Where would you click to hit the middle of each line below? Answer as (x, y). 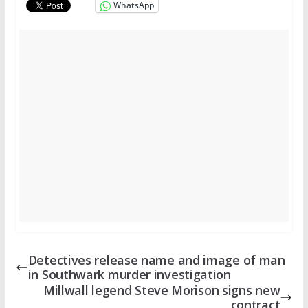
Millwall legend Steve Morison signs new (162, 290)
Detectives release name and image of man (156, 260)
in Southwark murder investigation (129, 274)
